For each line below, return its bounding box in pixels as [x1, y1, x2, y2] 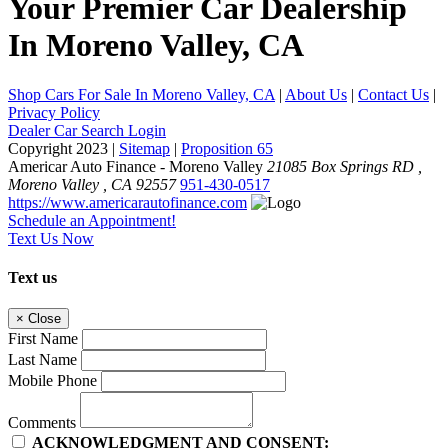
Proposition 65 [181, 139, 273, 157]
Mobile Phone [8, 372, 97, 390]
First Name [8, 330, 78, 348]
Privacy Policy [8, 103, 100, 121]
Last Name [8, 351, 77, 369]
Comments [8, 414, 76, 432]
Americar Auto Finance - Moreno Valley [8, 157, 267, 175]
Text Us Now [8, 229, 94, 247]
